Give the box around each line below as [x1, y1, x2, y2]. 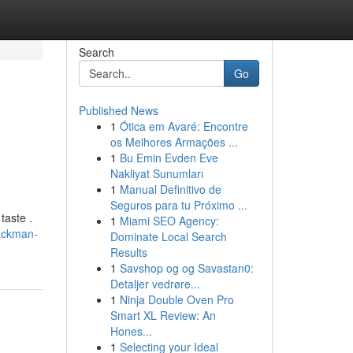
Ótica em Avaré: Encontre [119, 118, 248, 134]
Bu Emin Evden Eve [119, 150, 218, 165]
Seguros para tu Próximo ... [110, 197, 247, 213]
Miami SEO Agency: [119, 213, 219, 229]
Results [110, 244, 147, 260]
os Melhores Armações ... [110, 134, 238, 150]
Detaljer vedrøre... [110, 276, 200, 292]
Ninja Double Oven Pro [119, 292, 234, 307]
